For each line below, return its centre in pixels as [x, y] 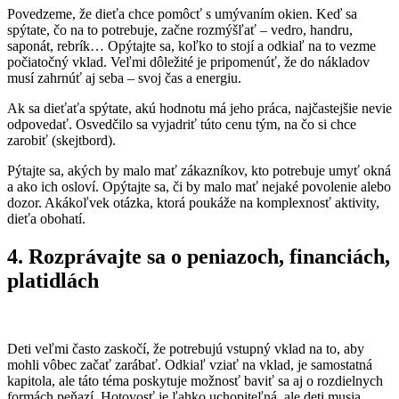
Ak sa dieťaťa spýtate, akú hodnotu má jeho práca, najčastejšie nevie [199, 109]
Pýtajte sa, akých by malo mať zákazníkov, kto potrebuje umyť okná [199, 171]
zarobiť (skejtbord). [63, 141]
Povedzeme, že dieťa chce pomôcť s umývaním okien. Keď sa [182, 14]
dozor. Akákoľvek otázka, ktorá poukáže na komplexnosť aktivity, [193, 203]
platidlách [53, 281]
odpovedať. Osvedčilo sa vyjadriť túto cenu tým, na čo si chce [182, 125]
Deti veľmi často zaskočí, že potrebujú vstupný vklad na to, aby [186, 349]
